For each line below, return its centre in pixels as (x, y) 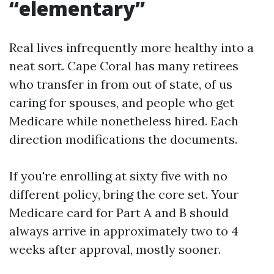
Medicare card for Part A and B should (119, 213)
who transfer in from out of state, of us (121, 84)
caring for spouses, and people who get (122, 102)
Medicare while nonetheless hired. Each (124, 121)
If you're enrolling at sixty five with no (118, 176)
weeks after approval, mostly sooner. (115, 249)
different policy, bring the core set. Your (124, 194)
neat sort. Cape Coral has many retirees (124, 66)
